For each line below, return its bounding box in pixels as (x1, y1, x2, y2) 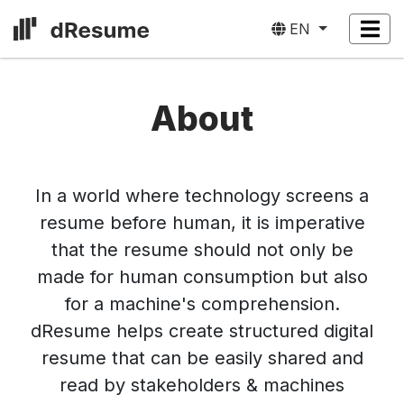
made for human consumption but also (36, 266, 368, 288)
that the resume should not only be (50, 239, 353, 261)
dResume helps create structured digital (31, 320, 373, 342)
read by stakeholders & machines (60, 374, 344, 396)
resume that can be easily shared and (41, 347, 363, 369)
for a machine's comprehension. (64, 293, 340, 315)
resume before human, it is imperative (39, 212, 365, 234)
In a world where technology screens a (35, 185, 369, 207)
